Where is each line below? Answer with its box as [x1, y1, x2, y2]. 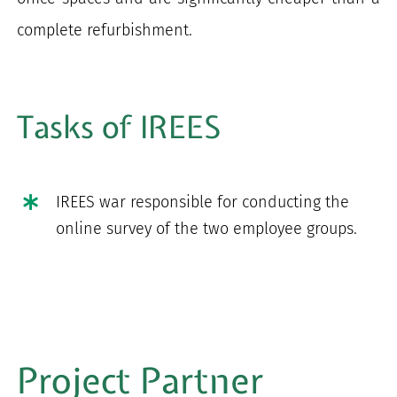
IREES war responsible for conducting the [55, 191, 349, 212]
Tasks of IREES [17, 106, 222, 149]
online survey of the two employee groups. [55, 218, 357, 238]
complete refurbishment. [17, 19, 193, 40]
